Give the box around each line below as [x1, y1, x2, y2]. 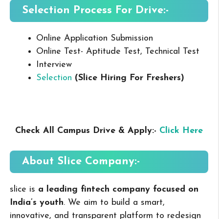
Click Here [159, 126, 203, 135]
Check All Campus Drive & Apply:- [15, 126, 159, 135]
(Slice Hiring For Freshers [75, 73, 181, 83]
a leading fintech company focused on [38, 184, 198, 194]
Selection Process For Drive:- [22, 4, 169, 16]
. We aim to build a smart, [64, 197, 165, 207]
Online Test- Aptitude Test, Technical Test [36, 46, 199, 56]
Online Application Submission [36, 33, 153, 43]
